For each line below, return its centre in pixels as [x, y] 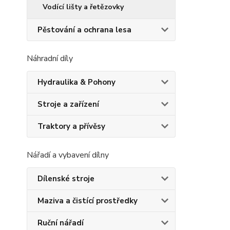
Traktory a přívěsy [71, 126]
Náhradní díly [50, 59]
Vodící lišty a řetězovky [83, 7]
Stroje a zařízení [68, 104]
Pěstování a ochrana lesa [84, 30]
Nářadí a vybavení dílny [68, 155]
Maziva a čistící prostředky [88, 201]
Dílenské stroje [66, 179]
